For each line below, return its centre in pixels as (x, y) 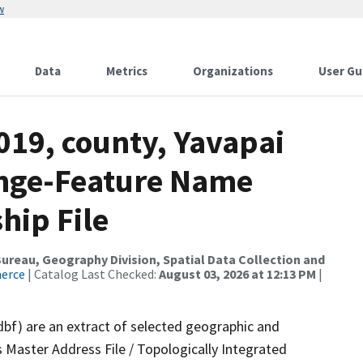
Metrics (127, 71)
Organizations (233, 71)
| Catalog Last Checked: (92, 274)
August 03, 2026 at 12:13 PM (237, 274)
